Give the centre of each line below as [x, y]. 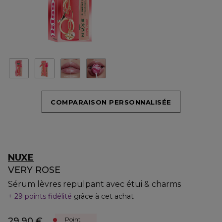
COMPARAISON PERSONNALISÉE [111, 102]
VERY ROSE [34, 170]
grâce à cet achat [104, 196]
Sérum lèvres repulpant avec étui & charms [94, 184]
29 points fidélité [43, 196]
